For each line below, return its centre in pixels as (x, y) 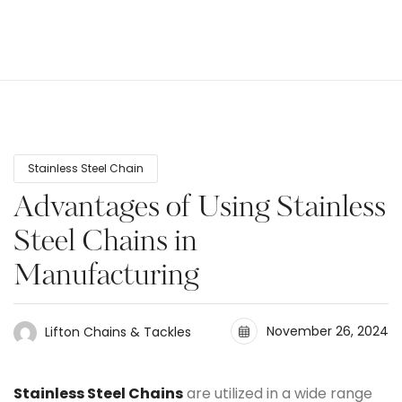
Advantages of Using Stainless (200, 209)
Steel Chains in (105, 243)
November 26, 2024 (328, 331)
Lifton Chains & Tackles (118, 332)
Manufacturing (106, 277)
